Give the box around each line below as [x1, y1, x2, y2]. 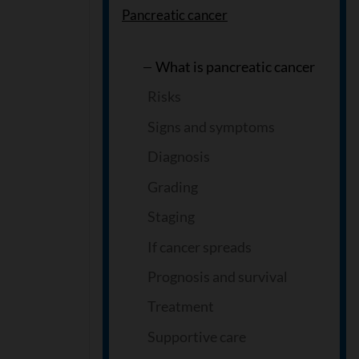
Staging [147, 208, 195, 226]
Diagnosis [147, 147, 210, 166]
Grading [147, 177, 198, 196]
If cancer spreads [147, 237, 252, 256]
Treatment [147, 297, 214, 316]
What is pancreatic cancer [155, 57, 315, 75]
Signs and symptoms [147, 117, 275, 135]
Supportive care [147, 327, 246, 345]
